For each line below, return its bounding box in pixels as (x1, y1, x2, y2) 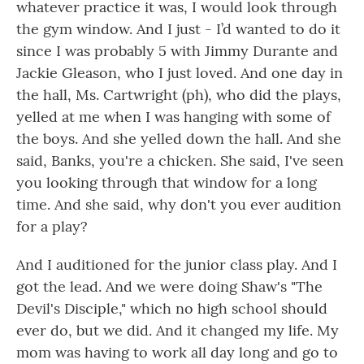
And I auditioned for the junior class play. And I (16, 255, 337, 274)
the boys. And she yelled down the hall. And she (16, 129, 341, 148)
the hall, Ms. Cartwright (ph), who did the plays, (16, 85, 341, 104)
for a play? (16, 217, 88, 236)
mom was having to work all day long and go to (16, 343, 338, 362)
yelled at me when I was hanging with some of (16, 107, 331, 126)
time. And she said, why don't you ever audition (16, 195, 341, 214)
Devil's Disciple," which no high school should (16, 299, 327, 318)
